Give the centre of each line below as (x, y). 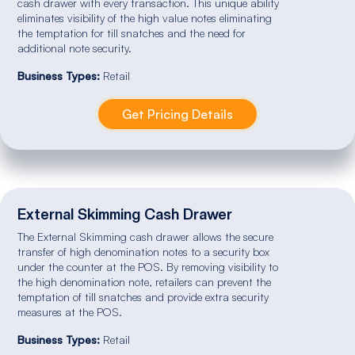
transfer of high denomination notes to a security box (144, 251)
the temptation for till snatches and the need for (132, 32)
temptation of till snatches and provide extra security (143, 296)
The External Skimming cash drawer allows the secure (146, 236)
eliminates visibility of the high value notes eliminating (145, 17)
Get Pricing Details (177, 114)
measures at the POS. (70, 311)
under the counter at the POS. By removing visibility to (148, 266)
